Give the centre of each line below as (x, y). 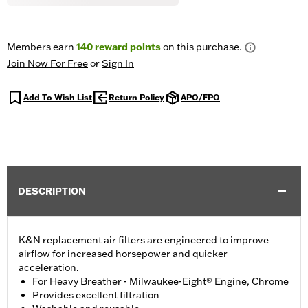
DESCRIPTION (52, 191)
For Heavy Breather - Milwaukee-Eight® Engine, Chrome (161, 282)
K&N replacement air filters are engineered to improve (144, 240)
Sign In (118, 64)
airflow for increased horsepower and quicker (123, 254)
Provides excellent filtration (96, 295)
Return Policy (136, 98)
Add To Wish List (58, 98)
